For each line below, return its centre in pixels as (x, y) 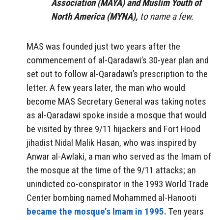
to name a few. (166, 16)
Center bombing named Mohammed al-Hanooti (111, 197)
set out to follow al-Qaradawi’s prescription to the (117, 74)
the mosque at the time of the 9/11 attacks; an (111, 170)
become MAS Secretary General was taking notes (116, 101)
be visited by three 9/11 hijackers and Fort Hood (113, 129)
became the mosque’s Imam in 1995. (96, 211)
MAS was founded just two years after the (103, 46)
